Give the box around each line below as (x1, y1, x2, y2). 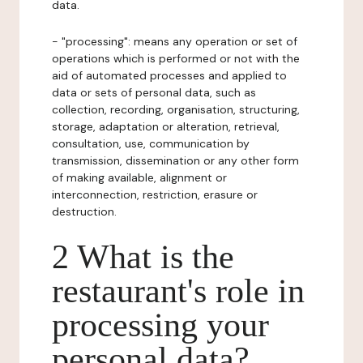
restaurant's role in (52, 272, 305, 310)
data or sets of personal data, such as (52, 85, 256, 100)
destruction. (52, 204, 117, 219)
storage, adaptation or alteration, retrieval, (52, 119, 280, 134)
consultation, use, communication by (52, 136, 250, 151)
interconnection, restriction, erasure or (52, 187, 258, 202)
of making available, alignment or (52, 170, 227, 185)
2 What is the (52, 238, 234, 275)
